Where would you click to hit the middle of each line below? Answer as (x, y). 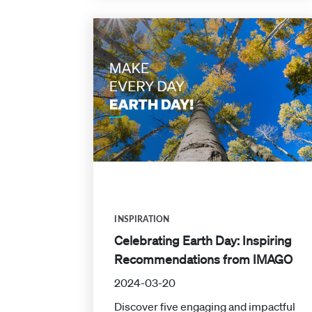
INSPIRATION (142, 219)
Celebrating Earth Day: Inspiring (203, 240)
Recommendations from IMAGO (204, 259)
